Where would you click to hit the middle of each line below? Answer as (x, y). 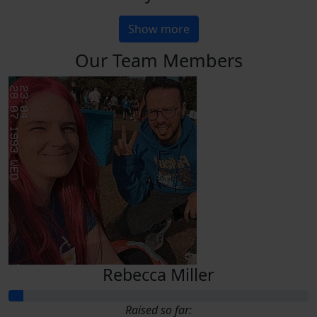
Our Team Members (158, 60)
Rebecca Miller (158, 274)
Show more (158, 29)
